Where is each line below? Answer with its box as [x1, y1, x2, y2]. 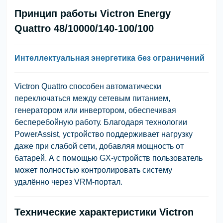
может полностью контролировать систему [14, 165, 172, 174]
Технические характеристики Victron [14, 206, 194, 218]
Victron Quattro [14, 82, 67, 91]
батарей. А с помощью [14, 153, 100, 162]
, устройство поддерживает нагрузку [59, 129, 193, 138]
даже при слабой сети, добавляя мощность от [14, 141, 184, 150]
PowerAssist [14, 129, 59, 138]
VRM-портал [74, 177, 120, 186]
